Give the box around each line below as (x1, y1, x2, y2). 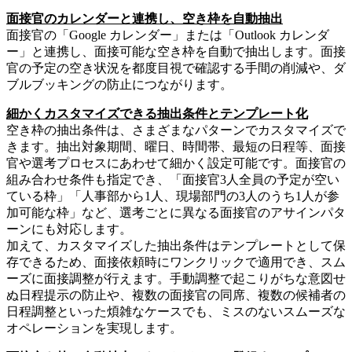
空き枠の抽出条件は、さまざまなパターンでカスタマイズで (6, 123, 346, 137)
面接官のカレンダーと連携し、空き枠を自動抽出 (6, 12, 283, 26)
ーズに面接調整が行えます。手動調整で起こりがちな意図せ (6, 272, 346, 286)
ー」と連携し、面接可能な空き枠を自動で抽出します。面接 (6, 45, 346, 59)
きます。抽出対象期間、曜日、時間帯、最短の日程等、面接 (6, 140, 346, 154)
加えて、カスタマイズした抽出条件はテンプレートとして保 (6, 239, 346, 253)
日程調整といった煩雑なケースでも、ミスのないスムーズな (6, 305, 346, 319)
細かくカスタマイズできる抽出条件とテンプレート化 (6, 107, 308, 121)
